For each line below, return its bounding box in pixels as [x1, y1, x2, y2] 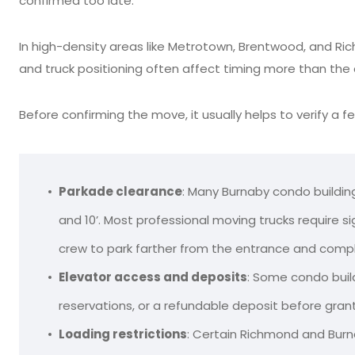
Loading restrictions [59, 326, 187, 342]
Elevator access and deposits [59, 269, 247, 285]
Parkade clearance [59, 183, 182, 200]
